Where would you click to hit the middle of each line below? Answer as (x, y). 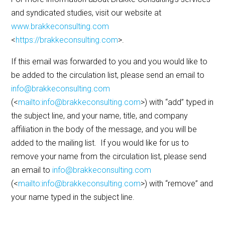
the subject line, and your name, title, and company (100, 116)
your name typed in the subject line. (73, 197)
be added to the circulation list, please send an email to (108, 75)
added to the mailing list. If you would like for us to (100, 143)
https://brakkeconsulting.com (67, 40)
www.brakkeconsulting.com (60, 27)
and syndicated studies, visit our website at (86, 13)
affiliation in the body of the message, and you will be (104, 130)
